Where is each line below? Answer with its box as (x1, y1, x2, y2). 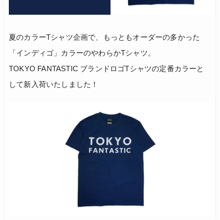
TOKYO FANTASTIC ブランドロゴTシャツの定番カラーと (9, 64, 204, 73)
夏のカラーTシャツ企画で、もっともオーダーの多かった (9, 33, 200, 42)
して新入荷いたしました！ (9, 80, 99, 89)
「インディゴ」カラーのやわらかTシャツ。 (9, 49, 155, 57)
